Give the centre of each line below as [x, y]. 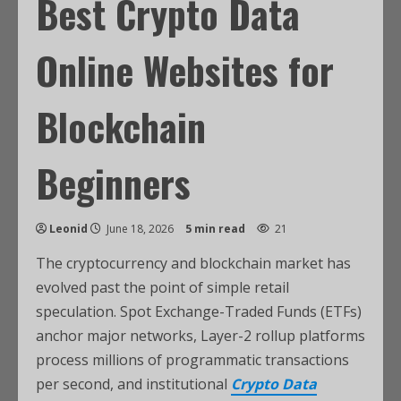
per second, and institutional [133, 384]
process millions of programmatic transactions [192, 360]
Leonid [68, 229]
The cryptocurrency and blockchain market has [193, 263]
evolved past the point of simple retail [162, 287]
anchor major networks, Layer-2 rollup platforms [200, 336]
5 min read [215, 229]
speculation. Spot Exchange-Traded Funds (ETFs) [199, 311]
